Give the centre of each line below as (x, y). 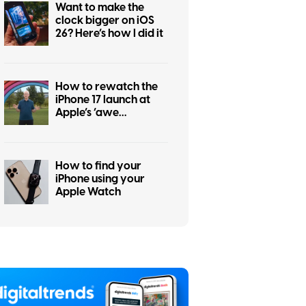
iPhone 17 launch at (103, 100)
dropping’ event (96, 126)
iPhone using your (100, 179)
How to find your (98, 166)
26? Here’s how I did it (109, 33)
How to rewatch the (107, 87)
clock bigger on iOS (105, 20)
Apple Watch (88, 192)
